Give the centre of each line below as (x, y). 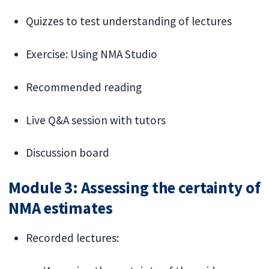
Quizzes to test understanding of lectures (129, 21)
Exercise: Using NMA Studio (92, 54)
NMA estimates (61, 208)
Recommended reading (84, 87)
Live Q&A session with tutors (96, 120)
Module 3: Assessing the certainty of (134, 188)
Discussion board (68, 153)
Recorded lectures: (73, 238)
